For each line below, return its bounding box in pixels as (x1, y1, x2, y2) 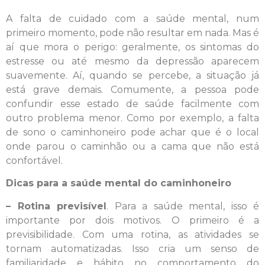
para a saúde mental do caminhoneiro (34, 177, 231, 189)
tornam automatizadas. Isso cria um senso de (6, 243, 259, 254)
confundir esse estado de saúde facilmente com (6, 98, 259, 109)
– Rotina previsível (6, 200, 106, 212)
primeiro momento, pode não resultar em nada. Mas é (6, 27, 259, 38)
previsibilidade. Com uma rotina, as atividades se (6, 228, 259, 240)
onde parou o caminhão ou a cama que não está (6, 140, 259, 152)
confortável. (6, 154, 63, 166)
